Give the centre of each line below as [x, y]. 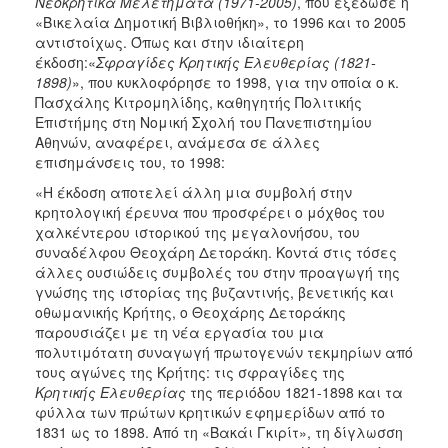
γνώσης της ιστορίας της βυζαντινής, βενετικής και [214, 291]
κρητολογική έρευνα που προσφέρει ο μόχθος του [210, 211]
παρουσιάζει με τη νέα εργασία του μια [179, 331]
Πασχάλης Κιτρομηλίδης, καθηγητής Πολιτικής [198, 101]
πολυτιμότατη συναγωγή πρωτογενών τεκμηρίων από [224, 351]
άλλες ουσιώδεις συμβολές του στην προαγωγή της [217, 271]
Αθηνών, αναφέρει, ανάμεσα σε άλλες [177, 141]
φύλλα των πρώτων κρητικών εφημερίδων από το [210, 411]
